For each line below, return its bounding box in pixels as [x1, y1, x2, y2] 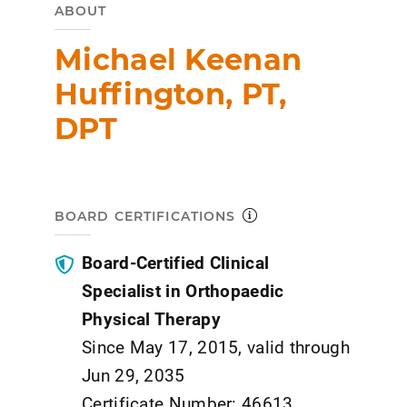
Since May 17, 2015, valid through [82, 334, 350, 358]
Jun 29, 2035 [82, 362, 185, 386]
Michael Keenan [55, 41, 303, 77]
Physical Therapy [82, 306, 221, 330]
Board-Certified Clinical [82, 250, 270, 273]
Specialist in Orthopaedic [82, 278, 284, 302]
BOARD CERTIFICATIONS [55, 207, 236, 224]
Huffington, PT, [55, 75, 287, 112]
